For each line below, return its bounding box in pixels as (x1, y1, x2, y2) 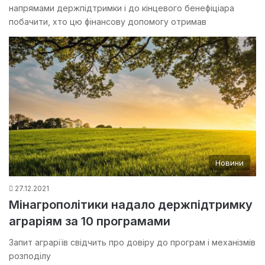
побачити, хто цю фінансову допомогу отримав (9, 17, 206, 27)
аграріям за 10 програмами (9, 214, 170, 228)
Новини (215, 157, 244, 167)
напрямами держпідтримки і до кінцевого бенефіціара (9, 3, 234, 14)
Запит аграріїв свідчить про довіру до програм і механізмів (9, 237, 256, 247)
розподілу (9, 250, 51, 261)
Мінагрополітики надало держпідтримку (9, 197, 253, 212)
